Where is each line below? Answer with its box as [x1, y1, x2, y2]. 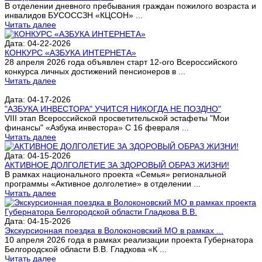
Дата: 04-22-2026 [5, 38, 71, 48]
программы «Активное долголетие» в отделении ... [5, 178, 201, 188]
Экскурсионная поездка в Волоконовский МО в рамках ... [5, 225, 223, 235]
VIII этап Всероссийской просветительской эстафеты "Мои [5, 113, 229, 123]
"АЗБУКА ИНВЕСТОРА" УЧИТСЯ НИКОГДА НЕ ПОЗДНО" [5, 104, 221, 113]
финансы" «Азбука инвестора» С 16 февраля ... [5, 122, 189, 132]
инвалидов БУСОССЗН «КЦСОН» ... [5, 10, 143, 20]
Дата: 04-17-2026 [5, 94, 71, 104]
